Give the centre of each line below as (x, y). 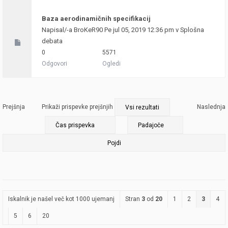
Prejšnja (14, 107)
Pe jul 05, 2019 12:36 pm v (141, 30)
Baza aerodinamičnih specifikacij (96, 19)
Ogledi (112, 64)
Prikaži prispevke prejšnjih (78, 107)
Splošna (192, 30)
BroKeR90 (88, 30)
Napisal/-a (58, 30)
